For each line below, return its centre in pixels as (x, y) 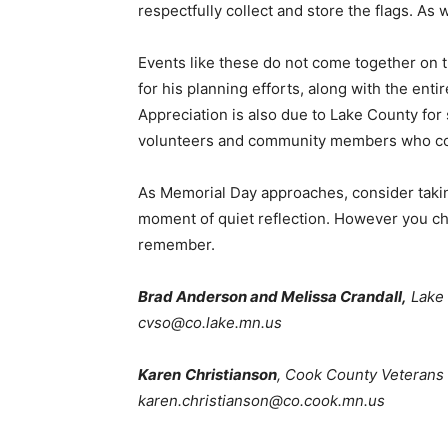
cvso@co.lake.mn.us (202, 323)
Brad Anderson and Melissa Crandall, (265, 297)
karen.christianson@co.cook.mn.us (254, 401)
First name (326, 416)
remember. (169, 245)
